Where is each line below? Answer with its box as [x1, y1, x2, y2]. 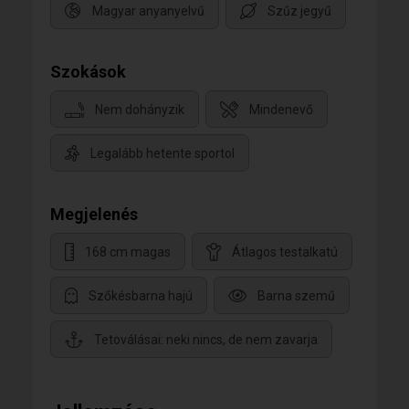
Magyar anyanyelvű [92, 4, 204, 19]
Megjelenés [50, 204, 138, 224]
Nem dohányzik [95, 102, 184, 118]
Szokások [50, 62, 126, 81]
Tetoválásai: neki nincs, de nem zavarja [94, 332, 318, 348]
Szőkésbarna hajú [89, 288, 193, 304]
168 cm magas [85, 245, 171, 260]
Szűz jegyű [267, 4, 331, 19]
